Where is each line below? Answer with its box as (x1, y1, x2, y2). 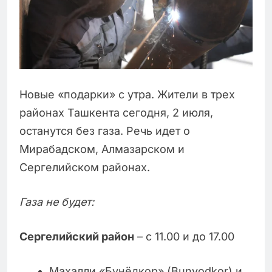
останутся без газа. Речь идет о (19, 124, 190, 138)
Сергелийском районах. (19, 161, 150, 174)
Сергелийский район (19, 230, 134, 243)
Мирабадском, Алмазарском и (19, 143, 185, 156)
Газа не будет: (19, 195, 94, 209)
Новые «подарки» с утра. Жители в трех (19, 88, 235, 101)
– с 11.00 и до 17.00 (134, 230, 234, 243)
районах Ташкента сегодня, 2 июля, (19, 106, 213, 120)
